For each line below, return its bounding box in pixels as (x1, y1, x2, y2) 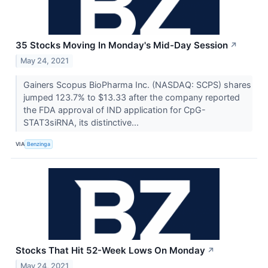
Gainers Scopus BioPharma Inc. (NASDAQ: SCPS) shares (23, 80, 251, 90)
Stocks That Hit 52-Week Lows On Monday (16, 245, 205, 257)
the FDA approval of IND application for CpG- (23, 105, 206, 115)
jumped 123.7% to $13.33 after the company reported (23, 92, 240, 103)
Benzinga (27, 140, 51, 147)
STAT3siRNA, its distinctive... (23, 117, 141, 128)
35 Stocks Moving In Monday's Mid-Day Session (16, 39, 228, 51)
